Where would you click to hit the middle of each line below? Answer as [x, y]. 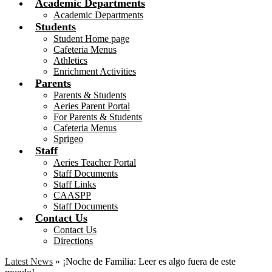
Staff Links [75, 184]
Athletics [70, 60]
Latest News [29, 261]
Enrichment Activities [95, 71]
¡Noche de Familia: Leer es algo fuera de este [149, 261]
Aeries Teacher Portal [95, 162]
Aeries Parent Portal [92, 106]
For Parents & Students [98, 117]
